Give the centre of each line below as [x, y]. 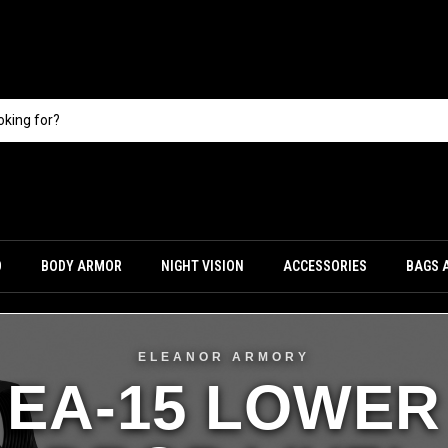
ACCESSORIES [325, 266]
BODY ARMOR [81, 266]
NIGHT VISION [203, 266]
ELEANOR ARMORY [224, 357]
